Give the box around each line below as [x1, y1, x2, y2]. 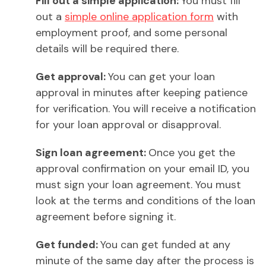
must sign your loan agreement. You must [36, 178, 241, 192]
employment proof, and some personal [36, 26, 227, 40]
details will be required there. [36, 42, 179, 56]
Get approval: [36, 69, 108, 84]
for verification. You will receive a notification [36, 102, 256, 116]
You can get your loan [108, 69, 215, 84]
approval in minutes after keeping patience [36, 85, 248, 100]
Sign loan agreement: [36, 145, 148, 160]
